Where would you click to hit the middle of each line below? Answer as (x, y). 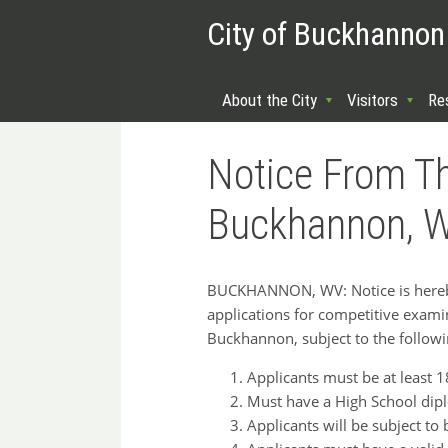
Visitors (372, 100)
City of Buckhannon (326, 33)
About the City (269, 100)
